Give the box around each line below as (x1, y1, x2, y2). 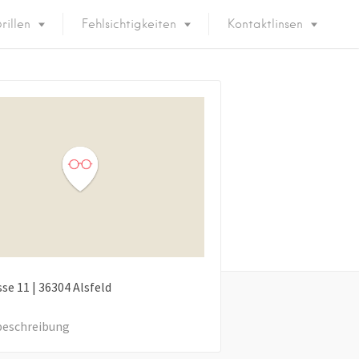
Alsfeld (72, 279, 111, 295)
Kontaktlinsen (228, 17, 303, 31)
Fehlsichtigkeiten (82, 17, 176, 31)
